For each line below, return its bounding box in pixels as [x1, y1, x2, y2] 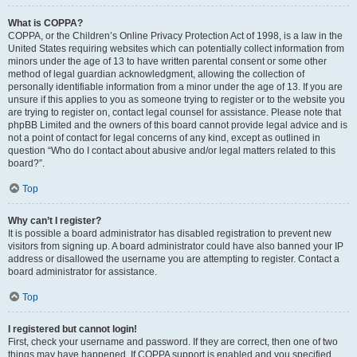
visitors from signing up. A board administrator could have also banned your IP [8, 241, 343, 252]
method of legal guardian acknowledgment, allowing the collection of [8, 69, 304, 80]
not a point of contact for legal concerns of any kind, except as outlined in [8, 132, 320, 143]
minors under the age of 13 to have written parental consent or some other [8, 56, 327, 67]
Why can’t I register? [8, 215, 101, 226]
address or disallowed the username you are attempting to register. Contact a [8, 253, 339, 265]
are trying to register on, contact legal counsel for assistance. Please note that [8, 107, 341, 118]
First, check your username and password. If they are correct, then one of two [8, 336, 338, 347]
